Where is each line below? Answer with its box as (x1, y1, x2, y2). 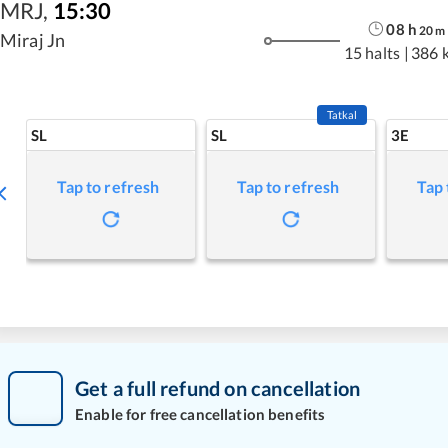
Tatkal (326, 108, 358, 121)
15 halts (343, 42, 400, 62)
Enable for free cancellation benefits (75, 404, 326, 423)
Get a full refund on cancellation (75, 375, 361, 400)
